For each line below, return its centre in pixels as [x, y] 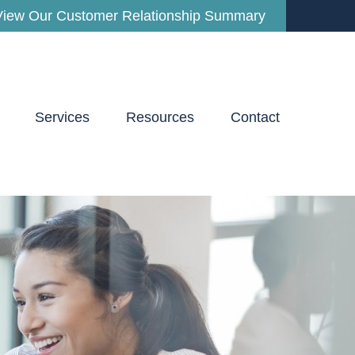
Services [62, 118]
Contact [255, 118]
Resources [160, 118]
